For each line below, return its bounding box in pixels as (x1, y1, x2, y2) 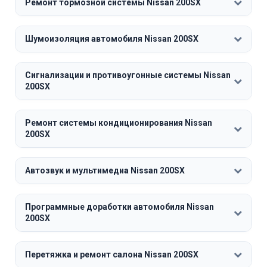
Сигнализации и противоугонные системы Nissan (25, 70, 231, 80)
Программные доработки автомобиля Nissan (25, 201, 214, 212)
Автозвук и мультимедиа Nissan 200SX (25, 165, 185, 175)
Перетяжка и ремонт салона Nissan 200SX (25, 249, 198, 259)
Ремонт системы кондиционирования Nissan (25, 117, 212, 128)
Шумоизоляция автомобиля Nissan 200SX (25, 33, 198, 44)
